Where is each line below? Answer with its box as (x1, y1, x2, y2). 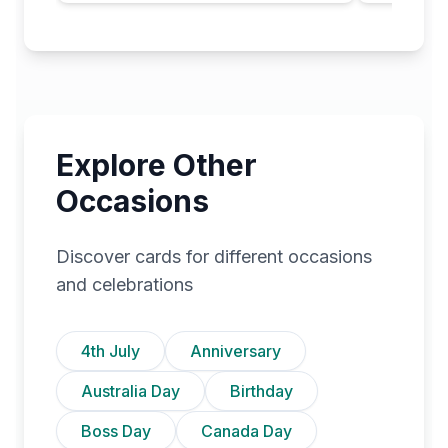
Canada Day (201, 420, 292, 441)
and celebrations (56, 273, 193, 295)
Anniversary (190, 340, 281, 361)
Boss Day (81, 420, 151, 441)
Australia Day (81, 380, 180, 401)
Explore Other (56, 146, 257, 183)
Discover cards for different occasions (56, 245, 372, 267)
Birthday (230, 380, 293, 401)
